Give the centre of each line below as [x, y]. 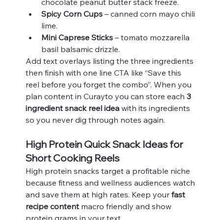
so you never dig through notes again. [95, 120]
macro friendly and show [126, 206]
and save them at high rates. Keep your [98, 194]
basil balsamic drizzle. [80, 49]
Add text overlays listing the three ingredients [110, 61]
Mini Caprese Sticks [77, 37]
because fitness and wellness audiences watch [111, 182]
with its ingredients [155, 108]
